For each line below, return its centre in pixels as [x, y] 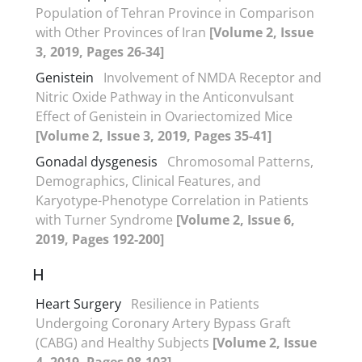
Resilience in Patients [195, 303]
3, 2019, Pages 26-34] [100, 51]
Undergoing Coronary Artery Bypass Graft [163, 323]
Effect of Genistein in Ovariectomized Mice [164, 116]
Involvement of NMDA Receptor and [213, 77]
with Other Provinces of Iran [122, 32]
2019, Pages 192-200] [100, 239]
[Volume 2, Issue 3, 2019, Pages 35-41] [154, 135]
